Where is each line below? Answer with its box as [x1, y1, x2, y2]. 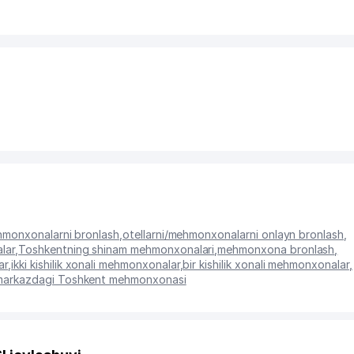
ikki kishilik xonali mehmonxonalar [11, 258, 180, 271]
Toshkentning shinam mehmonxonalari [18, 243, 215, 256]
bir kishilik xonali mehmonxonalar [183, 258, 349, 271]
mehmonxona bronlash [217, 243, 335, 256]
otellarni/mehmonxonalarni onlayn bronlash [122, 228, 344, 241]
